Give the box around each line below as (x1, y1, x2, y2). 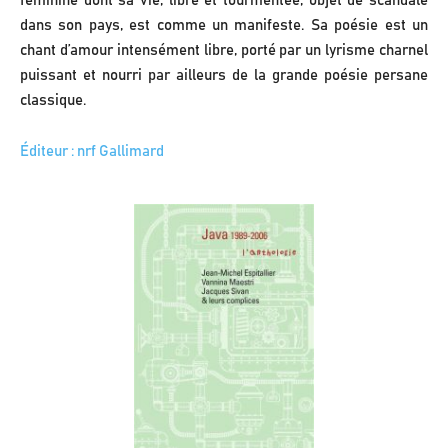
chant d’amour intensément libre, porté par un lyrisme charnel (20, 42, 428, 58)
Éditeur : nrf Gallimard (20, 143, 164, 159)
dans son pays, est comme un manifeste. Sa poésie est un (20, 17, 428, 33)
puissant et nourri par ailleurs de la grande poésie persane (20, 67, 428, 83)
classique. (20, 92, 86, 108)
